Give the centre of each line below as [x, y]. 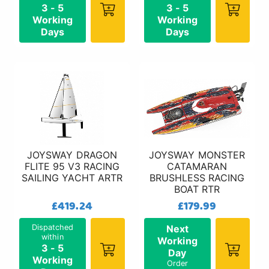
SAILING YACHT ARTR [72, 178]
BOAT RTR [197, 189]
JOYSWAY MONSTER [197, 155]
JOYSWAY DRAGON [72, 155]
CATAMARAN [197, 167]
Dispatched [53, 228]
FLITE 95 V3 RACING [72, 167]
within [53, 237]
